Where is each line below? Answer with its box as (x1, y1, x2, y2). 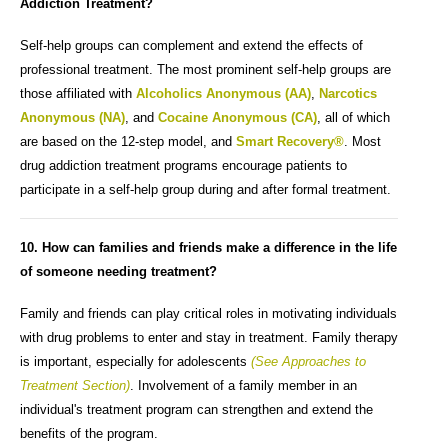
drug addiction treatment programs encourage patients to (20, 157, 347, 173)
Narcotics (319, 85, 377, 101)
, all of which (317, 109, 390, 125)
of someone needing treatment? (20, 264, 217, 280)
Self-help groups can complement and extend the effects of (20, 37, 363, 53)
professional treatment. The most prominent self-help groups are (20, 61, 391, 77)
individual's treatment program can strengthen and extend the (20, 401, 373, 417)
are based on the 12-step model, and (20, 133, 236, 149)
